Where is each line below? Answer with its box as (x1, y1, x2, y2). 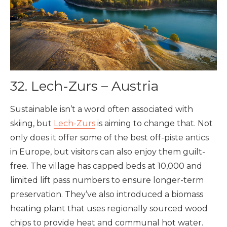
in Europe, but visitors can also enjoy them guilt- (10, 146, 205, 157)
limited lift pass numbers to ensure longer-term (10, 175, 204, 185)
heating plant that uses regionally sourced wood (10, 203, 208, 213)
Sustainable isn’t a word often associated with (10, 104, 193, 114)
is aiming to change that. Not (95, 118, 213, 128)
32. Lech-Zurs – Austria (10, 78, 159, 94)
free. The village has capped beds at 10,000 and (10, 161, 202, 171)
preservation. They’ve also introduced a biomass (10, 189, 203, 199)
